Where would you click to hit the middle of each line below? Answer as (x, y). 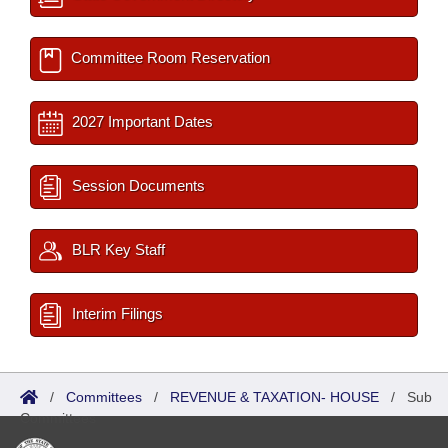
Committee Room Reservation (168, 57)
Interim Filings (115, 313)
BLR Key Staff (116, 249)
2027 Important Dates (140, 121)
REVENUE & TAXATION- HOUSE (274, 397)
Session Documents (136, 185)
